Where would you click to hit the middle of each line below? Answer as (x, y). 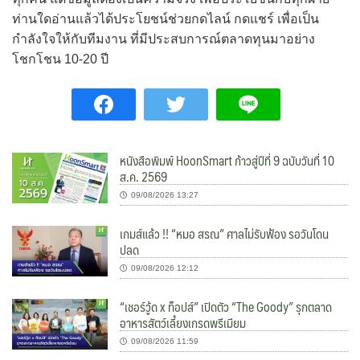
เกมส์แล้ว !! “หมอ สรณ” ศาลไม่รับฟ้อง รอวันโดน (225, 234)
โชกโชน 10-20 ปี (60, 59)
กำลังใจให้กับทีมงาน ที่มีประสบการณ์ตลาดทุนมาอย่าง (164, 39)
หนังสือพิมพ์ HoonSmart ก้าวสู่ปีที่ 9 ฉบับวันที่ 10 (227, 161)
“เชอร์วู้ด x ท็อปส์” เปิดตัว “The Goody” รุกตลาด (226, 307)
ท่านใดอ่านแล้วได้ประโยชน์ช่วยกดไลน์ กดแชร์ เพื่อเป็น (166, 19)
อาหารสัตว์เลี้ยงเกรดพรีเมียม (183, 323)
